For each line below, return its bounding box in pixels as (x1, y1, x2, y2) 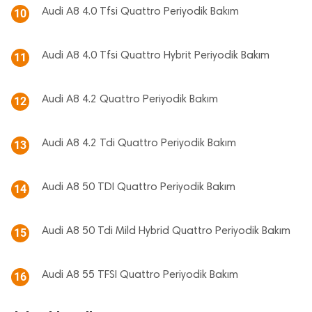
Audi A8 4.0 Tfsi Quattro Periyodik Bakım (42, 6, 239, 18)
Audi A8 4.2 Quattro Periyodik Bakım (42, 94, 218, 106)
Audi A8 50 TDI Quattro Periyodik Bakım (42, 182, 235, 194)
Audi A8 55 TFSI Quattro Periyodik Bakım (42, 270, 238, 281)
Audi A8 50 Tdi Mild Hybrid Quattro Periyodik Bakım (42, 226, 290, 237)
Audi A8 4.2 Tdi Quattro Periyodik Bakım (42, 138, 236, 150)
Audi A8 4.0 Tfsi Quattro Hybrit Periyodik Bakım (42, 50, 270, 62)
